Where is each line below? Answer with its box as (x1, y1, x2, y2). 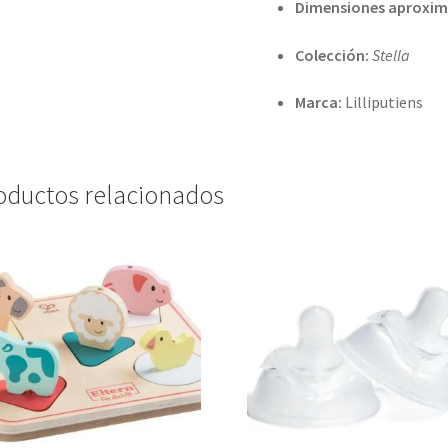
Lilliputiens (342, 92, 424, 113)
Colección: (295, 44, 370, 65)
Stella (372, 44, 411, 65)
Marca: (295, 92, 343, 113)
